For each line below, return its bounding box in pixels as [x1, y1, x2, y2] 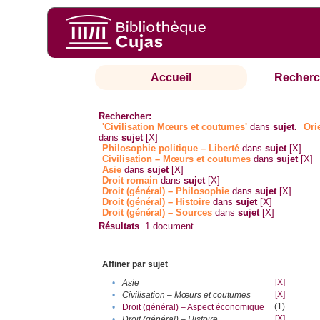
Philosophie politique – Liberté [102, 143, 240, 154]
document [150, 221, 194, 232]
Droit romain [102, 175, 159, 186]
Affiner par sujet [102, 259, 169, 270]
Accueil [151, 71, 192, 84]
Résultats [99, 221, 140, 232]
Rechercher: [99, 111, 152, 122]
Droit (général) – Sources [102, 207, 213, 219]
